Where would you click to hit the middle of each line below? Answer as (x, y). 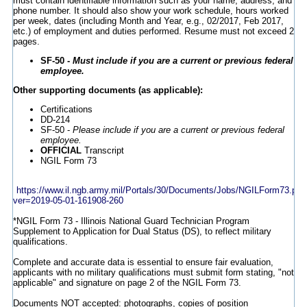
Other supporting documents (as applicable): (108, 90)
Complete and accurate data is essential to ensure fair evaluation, (143, 262)
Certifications (66, 110)
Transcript (102, 151)
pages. (26, 42)
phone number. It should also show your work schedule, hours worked (150, 11)
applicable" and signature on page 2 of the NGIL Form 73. (127, 283)
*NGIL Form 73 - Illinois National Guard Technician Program (131, 221)
